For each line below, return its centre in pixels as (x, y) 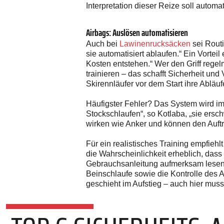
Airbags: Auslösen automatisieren (137, 32)
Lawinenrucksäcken (155, 43)
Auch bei (103, 43)
